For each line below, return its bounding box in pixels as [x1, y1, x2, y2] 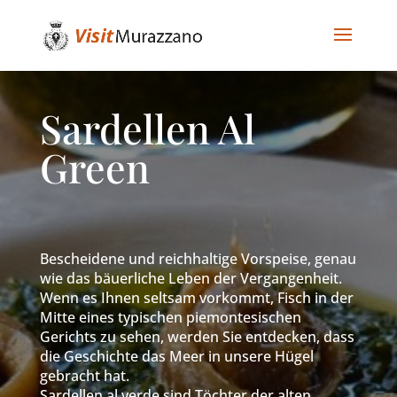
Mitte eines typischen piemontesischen [39, 307, 301, 327]
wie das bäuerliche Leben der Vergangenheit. [39, 269, 342, 288]
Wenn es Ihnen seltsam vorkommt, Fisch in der [39, 288, 354, 307]
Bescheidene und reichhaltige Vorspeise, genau [39, 249, 356, 269]
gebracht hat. [39, 366, 129, 385]
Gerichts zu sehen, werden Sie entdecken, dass [39, 327, 354, 346]
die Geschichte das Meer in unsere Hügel [39, 346, 314, 366]
